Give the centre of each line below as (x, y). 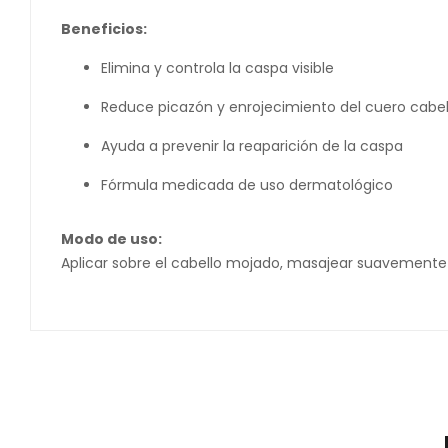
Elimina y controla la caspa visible (217, 68)
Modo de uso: (111, 239)
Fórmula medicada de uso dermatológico (247, 185)
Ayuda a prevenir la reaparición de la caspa (252, 146)
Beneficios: (104, 29)
